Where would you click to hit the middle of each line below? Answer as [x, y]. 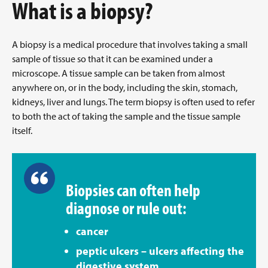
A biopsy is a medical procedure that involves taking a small [130, 45]
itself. [22, 131]
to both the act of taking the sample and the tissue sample [126, 116]
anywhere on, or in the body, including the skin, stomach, [125, 88]
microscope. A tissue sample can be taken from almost [118, 73]
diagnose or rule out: [126, 208]
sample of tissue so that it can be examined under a [112, 59]
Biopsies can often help [133, 190]
